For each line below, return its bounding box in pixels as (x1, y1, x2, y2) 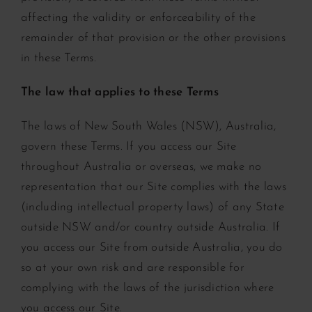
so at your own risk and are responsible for (20, 261, 244, 274)
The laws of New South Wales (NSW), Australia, (20, 120, 276, 132)
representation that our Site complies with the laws (20, 180, 286, 193)
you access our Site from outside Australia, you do (20, 241, 283, 253)
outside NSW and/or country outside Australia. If (20, 221, 281, 233)
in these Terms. (20, 52, 96, 64)
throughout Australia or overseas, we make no (20, 160, 262, 173)
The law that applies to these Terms (20, 86, 219, 98)
